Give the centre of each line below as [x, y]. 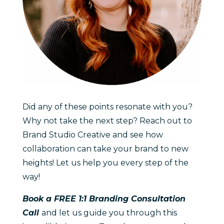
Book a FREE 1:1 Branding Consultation [104, 199]
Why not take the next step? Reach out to [107, 121]
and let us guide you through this [109, 213]
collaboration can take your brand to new [105, 149]
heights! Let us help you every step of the [105, 163]
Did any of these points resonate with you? [107, 107]
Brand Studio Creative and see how [92, 135]
